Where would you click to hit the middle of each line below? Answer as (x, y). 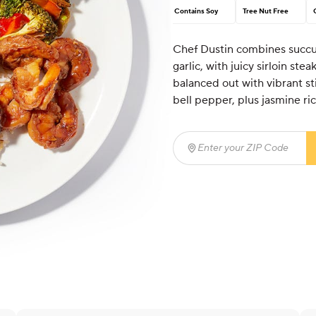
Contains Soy (196, 11)
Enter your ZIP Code (238, 156)
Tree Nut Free (265, 11)
